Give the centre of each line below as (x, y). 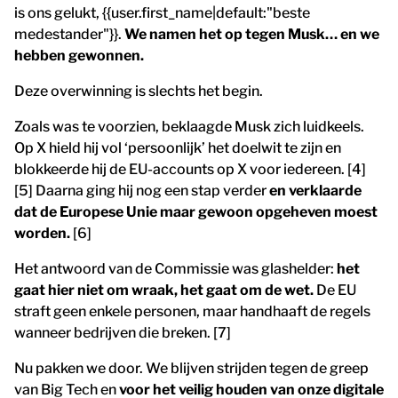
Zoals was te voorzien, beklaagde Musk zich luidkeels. (189, 127)
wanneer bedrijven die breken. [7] (123, 333)
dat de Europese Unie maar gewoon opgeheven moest (196, 212)
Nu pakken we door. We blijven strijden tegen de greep (191, 369)
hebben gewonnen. (79, 56)
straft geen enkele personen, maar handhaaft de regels (192, 312)
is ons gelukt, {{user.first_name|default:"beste (162, 13)
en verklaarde (315, 191)
